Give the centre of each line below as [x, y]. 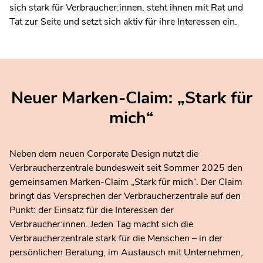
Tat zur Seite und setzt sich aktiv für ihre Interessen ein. [123, 22]
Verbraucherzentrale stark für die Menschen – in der [116, 239]
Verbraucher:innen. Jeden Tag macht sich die [101, 225]
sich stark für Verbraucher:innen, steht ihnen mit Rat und [126, 8]
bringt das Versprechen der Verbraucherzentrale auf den [125, 196]
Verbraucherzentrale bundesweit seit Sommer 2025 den [126, 168]
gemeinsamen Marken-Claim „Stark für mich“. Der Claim [126, 182]
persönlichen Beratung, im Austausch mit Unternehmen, [126, 253]
